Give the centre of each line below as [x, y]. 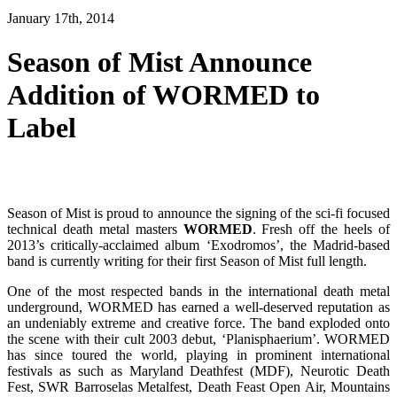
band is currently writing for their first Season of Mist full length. [187, 261]
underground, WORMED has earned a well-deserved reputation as [198, 307]
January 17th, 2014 [61, 19]
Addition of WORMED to [163, 94]
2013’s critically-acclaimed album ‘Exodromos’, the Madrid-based [198, 245]
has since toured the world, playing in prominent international [198, 355]
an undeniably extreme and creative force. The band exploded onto [198, 323]
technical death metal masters [95, 230]
